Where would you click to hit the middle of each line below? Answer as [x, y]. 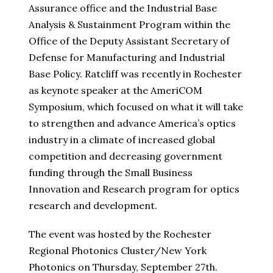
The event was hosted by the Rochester [120, 234]
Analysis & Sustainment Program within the [129, 25]
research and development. [93, 206]
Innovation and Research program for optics [134, 189]
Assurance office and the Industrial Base [123, 8]
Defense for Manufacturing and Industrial [127, 58]
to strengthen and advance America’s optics [132, 123]
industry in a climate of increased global [122, 140]
